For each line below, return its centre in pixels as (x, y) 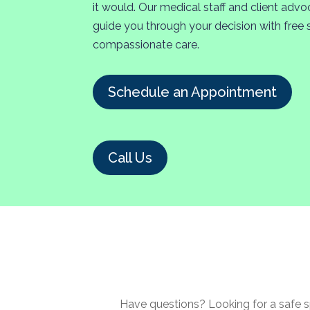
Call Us (130, 157)
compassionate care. (146, 45)
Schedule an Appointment (193, 92)
